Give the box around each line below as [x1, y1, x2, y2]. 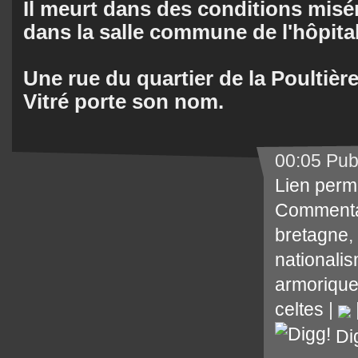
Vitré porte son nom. [23, 89, 224, 113]
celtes [275, 298, 324, 320]
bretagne [275, 224, 348, 245]
